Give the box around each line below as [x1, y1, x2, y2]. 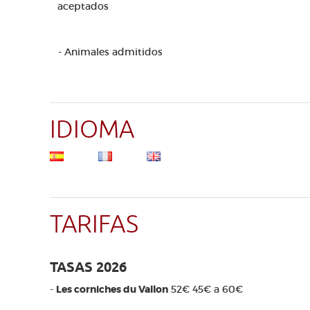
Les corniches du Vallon [56, 283, 168, 295]
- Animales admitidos [58, 46, 163, 58]
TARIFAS [50, 209, 138, 240]
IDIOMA [50, 114, 134, 145]
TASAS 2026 [50, 259, 127, 275]
